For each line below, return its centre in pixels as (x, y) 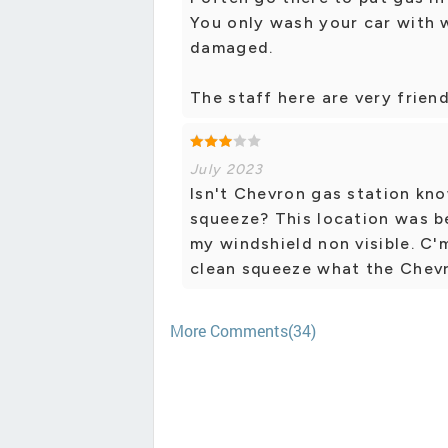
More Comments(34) (243, 331)
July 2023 (227, 170)
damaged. (232, 48)
